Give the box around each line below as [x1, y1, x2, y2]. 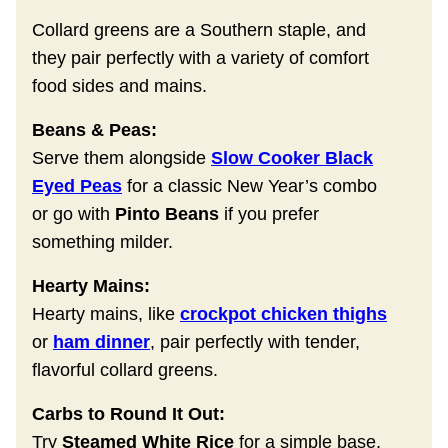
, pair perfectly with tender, [150, 331, 360, 352]
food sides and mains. [32, 75, 207, 96]
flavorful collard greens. [32, 359, 218, 380]
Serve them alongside [32, 147, 211, 168]
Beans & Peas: [32, 119, 157, 140]
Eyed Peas [32, 175, 122, 196]
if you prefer [219, 203, 319, 224]
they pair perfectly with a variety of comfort [32, 47, 369, 68]
